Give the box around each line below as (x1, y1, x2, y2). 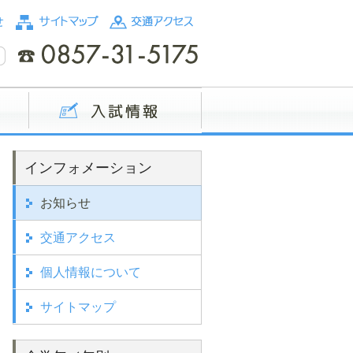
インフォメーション (24, 160, 152, 176)
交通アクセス (40, 231, 116, 244)
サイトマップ (40, 300, 116, 314)
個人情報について (40, 266, 141, 279)
